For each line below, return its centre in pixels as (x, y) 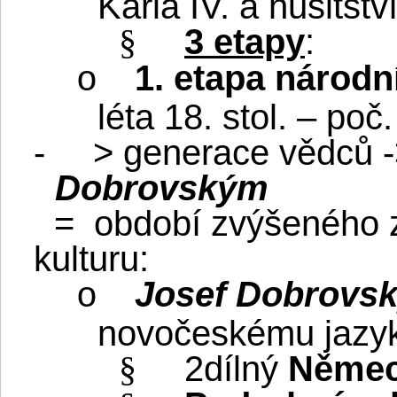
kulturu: (91, 258)
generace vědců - (254, 152)
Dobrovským (162, 187)
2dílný (236, 368)
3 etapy (245, 41)
